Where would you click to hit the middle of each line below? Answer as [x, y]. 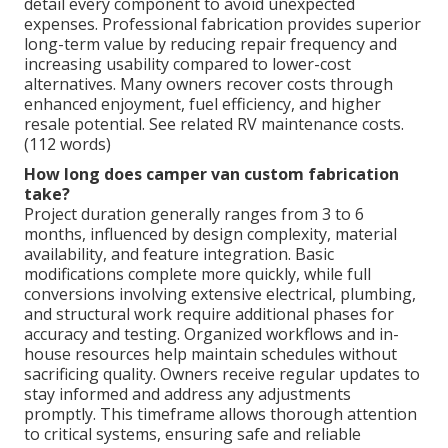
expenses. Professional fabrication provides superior [222, 24]
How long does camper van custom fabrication [211, 174]
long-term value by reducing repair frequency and [210, 44]
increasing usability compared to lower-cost [187, 64]
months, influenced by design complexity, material [210, 234]
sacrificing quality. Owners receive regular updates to [222, 374]
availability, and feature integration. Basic [179, 254]
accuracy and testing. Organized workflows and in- [211, 334]
